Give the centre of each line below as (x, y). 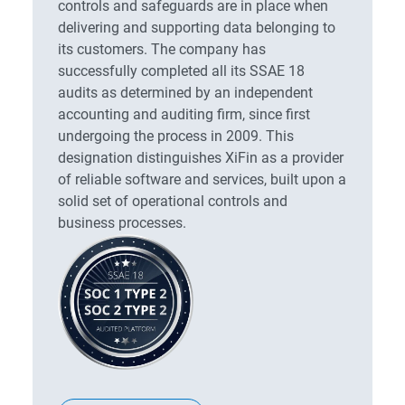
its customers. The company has (162, 49)
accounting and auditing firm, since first (184, 114)
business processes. (122, 223)
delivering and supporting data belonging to (197, 28)
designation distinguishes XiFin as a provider (201, 158)
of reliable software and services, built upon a (202, 179)
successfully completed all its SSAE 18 (181, 71)
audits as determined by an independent (185, 93)
